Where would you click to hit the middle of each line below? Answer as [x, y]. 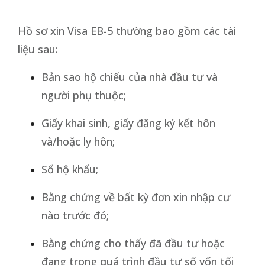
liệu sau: [38, 49]
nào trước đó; [75, 215]
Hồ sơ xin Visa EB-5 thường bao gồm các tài [127, 30]
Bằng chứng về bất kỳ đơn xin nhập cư [136, 197]
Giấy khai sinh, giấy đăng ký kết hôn [128, 123]
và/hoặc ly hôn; [78, 141]
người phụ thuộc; [84, 95]
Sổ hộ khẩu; [70, 169]
